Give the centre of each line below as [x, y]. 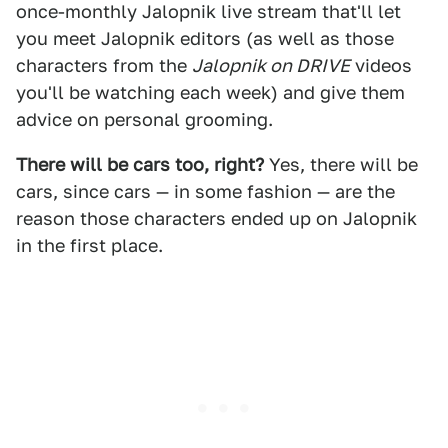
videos [381, 65]
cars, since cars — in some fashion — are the [205, 191]
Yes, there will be [341, 164]
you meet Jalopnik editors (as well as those [205, 38]
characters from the [104, 65]
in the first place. [89, 245]
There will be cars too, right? [140, 164]
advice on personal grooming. [144, 119]
